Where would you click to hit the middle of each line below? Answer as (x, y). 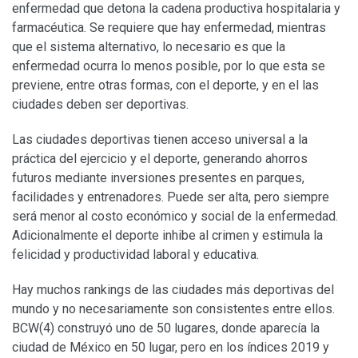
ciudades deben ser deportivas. (100, 104)
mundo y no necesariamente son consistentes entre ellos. (173, 308)
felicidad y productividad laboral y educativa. (135, 254)
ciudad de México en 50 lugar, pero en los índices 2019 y (171, 347)
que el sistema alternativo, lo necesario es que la (149, 46)
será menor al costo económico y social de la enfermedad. (175, 216)
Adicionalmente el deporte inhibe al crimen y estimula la (167, 235)
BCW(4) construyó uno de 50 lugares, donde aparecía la (166, 328)
